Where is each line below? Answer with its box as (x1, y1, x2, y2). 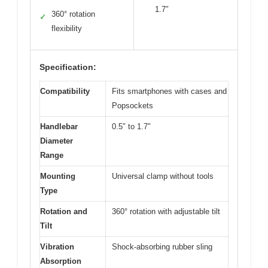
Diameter (40, 136, 73, 145)
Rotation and (40, 206, 87, 216)
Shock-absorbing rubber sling (112, 242, 212, 251)
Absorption (40, 256, 81, 266)
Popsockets (112, 100, 153, 110)
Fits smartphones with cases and (112, 86, 227, 96)
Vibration (40, 242, 74, 251)
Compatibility (40, 86, 90, 96)
